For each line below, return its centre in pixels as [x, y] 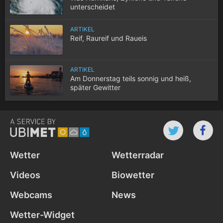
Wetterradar [138, 155]
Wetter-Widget [42, 215]
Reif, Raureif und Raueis [109, 38]
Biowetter [133, 175]
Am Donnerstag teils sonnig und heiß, [131, 78]
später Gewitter [95, 87]
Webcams [31, 195]
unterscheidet [93, 6]
